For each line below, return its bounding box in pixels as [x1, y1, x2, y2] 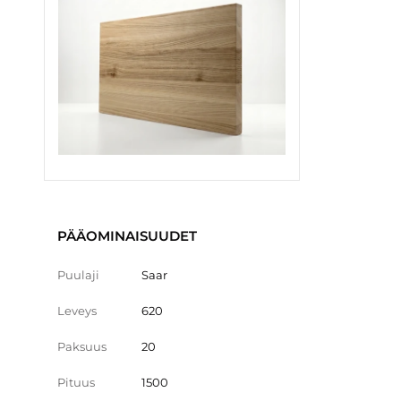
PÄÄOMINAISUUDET [57, 226, 197, 244]
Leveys [57, 303, 97, 318]
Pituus [57, 374, 95, 389]
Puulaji [57, 267, 99, 282]
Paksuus [57, 338, 107, 354]
